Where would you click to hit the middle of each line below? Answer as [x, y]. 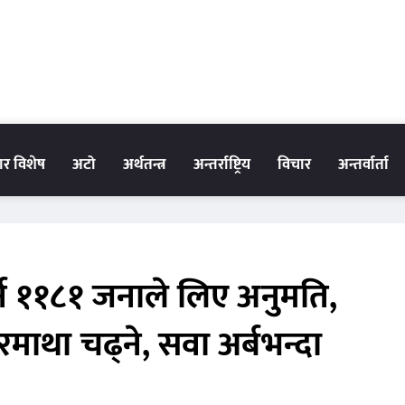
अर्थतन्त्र [145, 165]
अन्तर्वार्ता [363, 165]
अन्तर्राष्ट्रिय [222, 165]
